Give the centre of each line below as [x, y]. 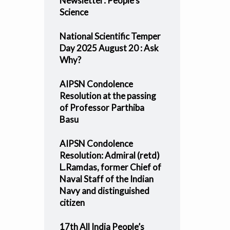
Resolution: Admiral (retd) [109, 155]
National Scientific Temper [110, 36]
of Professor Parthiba [102, 108]
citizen [72, 203]
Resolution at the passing [108, 96]
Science [74, 12]
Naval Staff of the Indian [106, 179]
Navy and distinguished [104, 191]
